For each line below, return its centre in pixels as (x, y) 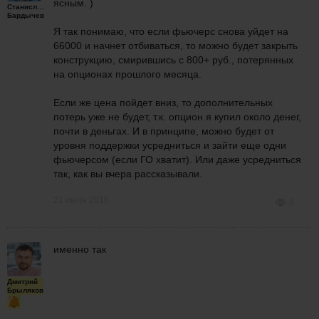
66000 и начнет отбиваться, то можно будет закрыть (176, 46)
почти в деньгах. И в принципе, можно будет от (164, 131)
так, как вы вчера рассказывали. (128, 174)
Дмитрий (22, 282)
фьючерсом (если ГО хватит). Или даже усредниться (177, 159)
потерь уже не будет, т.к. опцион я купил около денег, (177, 117)
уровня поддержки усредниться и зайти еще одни (170, 145)
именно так (80, 249)
